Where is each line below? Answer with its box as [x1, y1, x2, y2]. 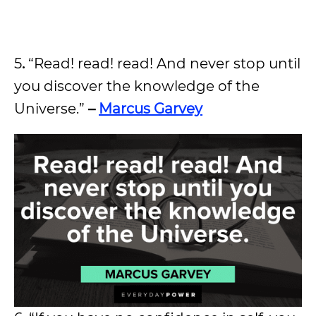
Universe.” [14, 100, 85, 118]
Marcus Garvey [99, 100, 202, 118]
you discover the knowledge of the [14, 78, 260, 95]
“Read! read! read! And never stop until [28, 55, 300, 73]
